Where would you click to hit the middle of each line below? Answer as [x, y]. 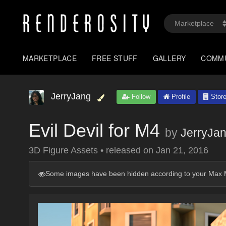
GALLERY [169, 58]
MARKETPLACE [50, 58]
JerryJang [71, 96]
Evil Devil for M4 [94, 130]
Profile [180, 97]
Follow [140, 97]
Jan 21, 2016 [182, 150]
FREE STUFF [115, 58]
